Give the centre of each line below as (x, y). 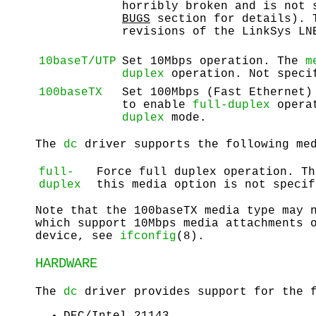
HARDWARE (66, 264)
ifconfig (148, 237)
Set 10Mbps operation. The (214, 61)
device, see (78, 237)
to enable (157, 105)
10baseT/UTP (78, 61)
